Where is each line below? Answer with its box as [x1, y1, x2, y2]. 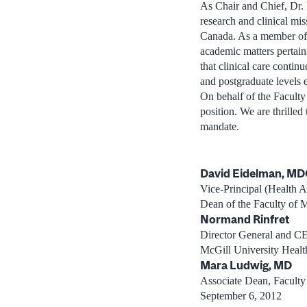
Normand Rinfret [200, 212, 289, 226]
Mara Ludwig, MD [200, 258, 292, 272]
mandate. [200, 120, 239, 132]
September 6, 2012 [200, 289, 282, 302]
